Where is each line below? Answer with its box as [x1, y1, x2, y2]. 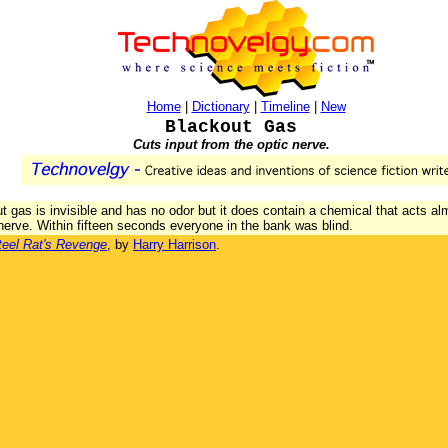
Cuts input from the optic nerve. [132, 137, 330, 152]
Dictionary [191, 99, 250, 114]
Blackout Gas [165, 117, 297, 137]
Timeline [260, 99, 310, 114]
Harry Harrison [133, 237, 216, 252]
